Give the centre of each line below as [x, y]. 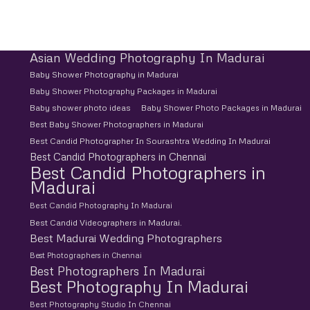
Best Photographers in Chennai [85, 255]
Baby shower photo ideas [80, 107]
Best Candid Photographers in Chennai [118, 156]
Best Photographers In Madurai [117, 271]
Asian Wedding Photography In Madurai [147, 57]
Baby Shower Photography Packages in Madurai [123, 91]
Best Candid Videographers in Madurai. [106, 222]
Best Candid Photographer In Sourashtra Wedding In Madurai [150, 140]
